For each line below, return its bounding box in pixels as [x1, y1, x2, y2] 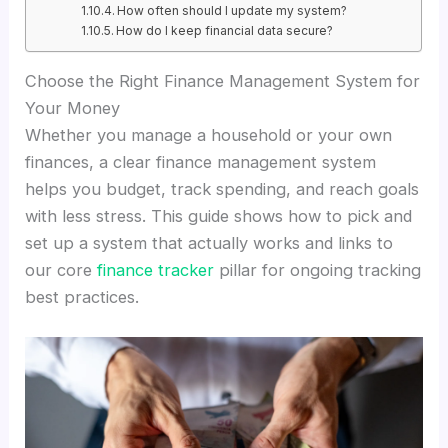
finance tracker [97, 260, 215, 281]
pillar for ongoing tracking [214, 260, 422, 281]
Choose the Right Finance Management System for [25, 71, 421, 92]
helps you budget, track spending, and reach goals [25, 179, 420, 200]
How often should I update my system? [117, 2, 348, 18]
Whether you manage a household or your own [25, 125, 393, 146]
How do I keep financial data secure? [116, 22, 334, 38]
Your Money [25, 98, 121, 119]
